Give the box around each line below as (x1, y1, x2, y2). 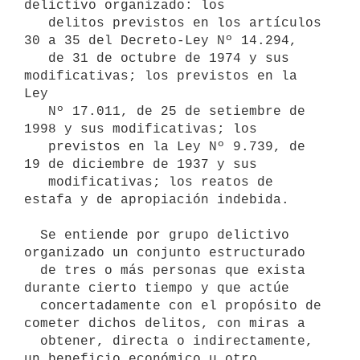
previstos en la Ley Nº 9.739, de (24, 139, 48, 154)
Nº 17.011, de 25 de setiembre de (24, 104, 48, 119)
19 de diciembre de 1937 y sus (24, 157, 257, 172)
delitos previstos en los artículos (24, 15, 48, 31)
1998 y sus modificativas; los (24, 121, 257, 137)
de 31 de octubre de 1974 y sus (24, 51, 48, 66)
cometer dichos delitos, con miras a (24, 316, 305, 331)
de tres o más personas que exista (24, 263, 40, 278)
